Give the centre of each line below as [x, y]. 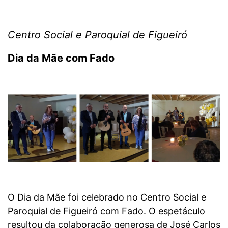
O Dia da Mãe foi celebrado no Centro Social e [107, 197]
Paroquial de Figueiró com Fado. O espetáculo [106, 211]
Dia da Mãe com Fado [61, 58]
